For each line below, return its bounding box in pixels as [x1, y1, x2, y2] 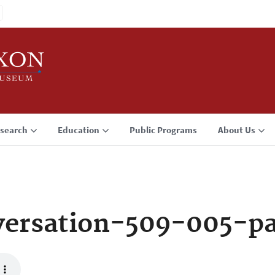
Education [58, 124, 99, 136]
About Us [218, 124, 255, 136]
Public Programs [130, 124, 197, 136]
